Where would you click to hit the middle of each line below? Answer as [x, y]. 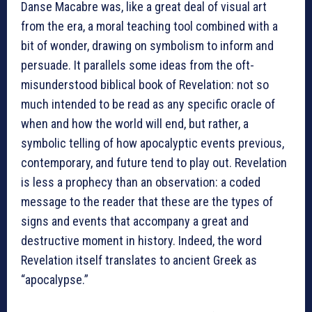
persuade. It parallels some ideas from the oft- [138, 65]
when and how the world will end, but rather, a [135, 124]
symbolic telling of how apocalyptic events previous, [153, 143]
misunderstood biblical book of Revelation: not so [145, 85]
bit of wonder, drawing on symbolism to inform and [147, 46]
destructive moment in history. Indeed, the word [141, 241]
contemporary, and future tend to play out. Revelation [154, 163]
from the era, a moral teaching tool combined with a [149, 26]
